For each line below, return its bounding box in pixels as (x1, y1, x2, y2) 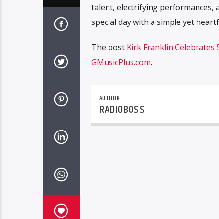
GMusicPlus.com (91, 57, 151, 68)
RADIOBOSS (99, 101, 145, 119)
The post (91, 42, 127, 53)
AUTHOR (99, 93, 120, 104)
